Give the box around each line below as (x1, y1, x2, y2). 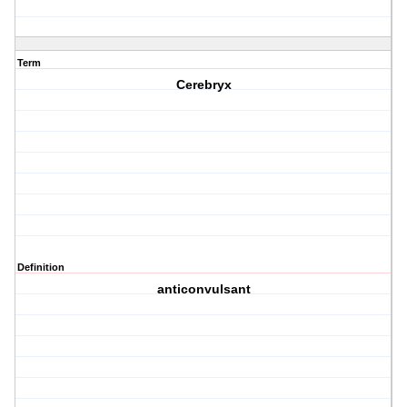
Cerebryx (175, 77, 232, 93)
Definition (17, 262, 65, 273)
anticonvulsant (156, 282, 251, 297)
